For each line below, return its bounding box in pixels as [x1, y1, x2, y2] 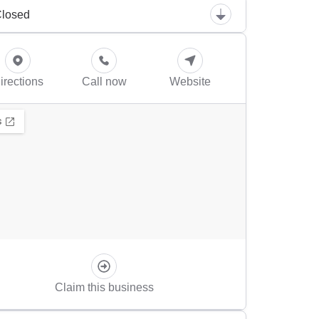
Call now [81, 75, 127, 88]
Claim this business [54, 281, 154, 294]
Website [169, 75, 211, 88]
